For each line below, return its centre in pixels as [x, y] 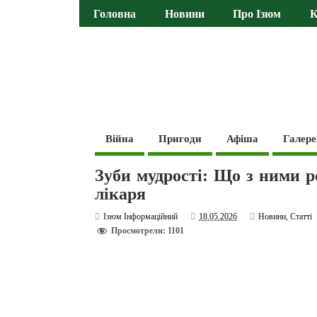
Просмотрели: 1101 [148, 231]
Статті [301, 216]
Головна [115, 15]
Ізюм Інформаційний [141, 216]
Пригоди [180, 138]
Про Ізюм [257, 15]
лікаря [121, 194]
